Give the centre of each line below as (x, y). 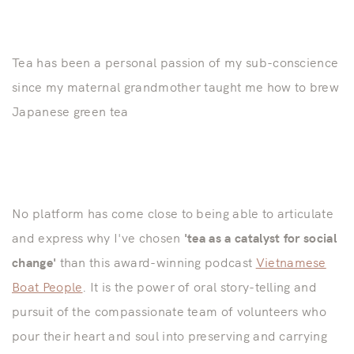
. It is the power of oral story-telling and (200, 286)
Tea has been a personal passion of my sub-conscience (175, 62)
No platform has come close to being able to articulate (173, 213)
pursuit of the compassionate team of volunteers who (169, 311)
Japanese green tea (70, 111)
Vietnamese (291, 262)
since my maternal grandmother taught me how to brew (176, 87)
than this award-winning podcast (156, 262)
